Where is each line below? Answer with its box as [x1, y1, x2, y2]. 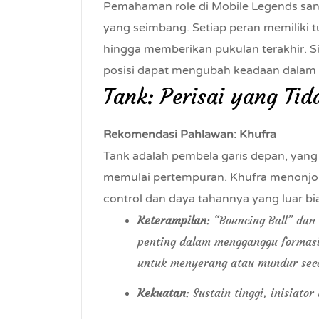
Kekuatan [137, 286, 186, 300]
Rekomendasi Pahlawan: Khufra [103, 127, 276, 142]
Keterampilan [137, 213, 206, 227]
